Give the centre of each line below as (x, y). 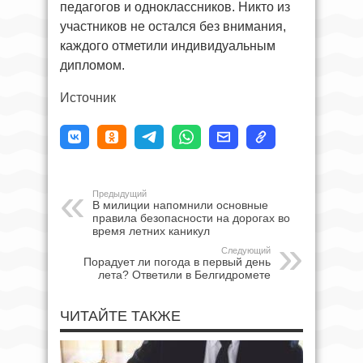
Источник (88, 97)
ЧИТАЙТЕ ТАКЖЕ (120, 316)
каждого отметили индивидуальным (168, 45)
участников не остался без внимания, (173, 26)
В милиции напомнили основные (180, 205)
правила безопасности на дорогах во (191, 218)
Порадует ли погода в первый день (177, 261)
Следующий (246, 250)
